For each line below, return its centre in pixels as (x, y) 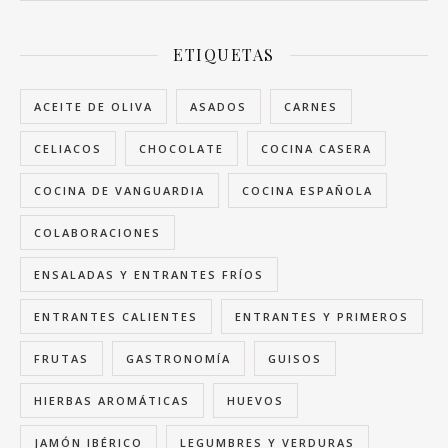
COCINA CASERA (316, 149)
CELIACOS (68, 149)
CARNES (311, 107)
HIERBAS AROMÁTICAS (112, 401)
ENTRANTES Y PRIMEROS (322, 317)
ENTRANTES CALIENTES (116, 317)
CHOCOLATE (181, 149)
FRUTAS (61, 359)
